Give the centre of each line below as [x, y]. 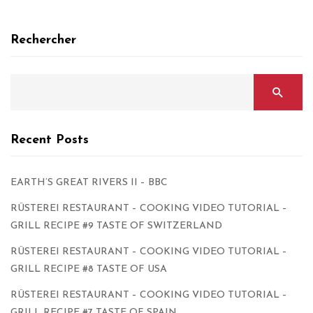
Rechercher [43, 41]
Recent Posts [50, 140]
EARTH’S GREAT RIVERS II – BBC [89, 183]
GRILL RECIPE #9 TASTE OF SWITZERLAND [116, 226]
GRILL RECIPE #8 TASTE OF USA [89, 270]
